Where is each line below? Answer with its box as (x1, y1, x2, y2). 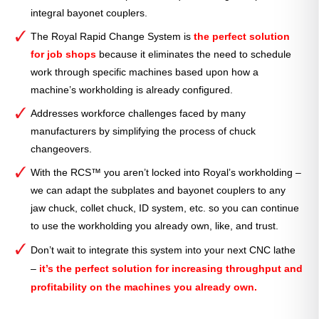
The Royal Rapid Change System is (31, 30, 194, 42)
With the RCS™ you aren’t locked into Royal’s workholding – (31, 166, 302, 178)
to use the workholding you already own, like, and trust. (31, 219, 279, 231)
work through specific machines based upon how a (31, 66, 259, 78)
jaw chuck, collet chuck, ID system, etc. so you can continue (31, 202, 300, 214)
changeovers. (31, 142, 93, 155)
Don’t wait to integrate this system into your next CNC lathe (31, 244, 296, 256)
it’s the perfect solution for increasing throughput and (39, 262, 303, 274)
